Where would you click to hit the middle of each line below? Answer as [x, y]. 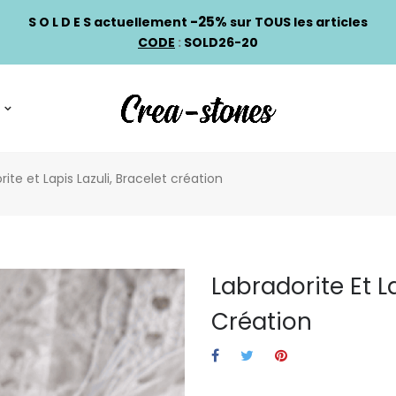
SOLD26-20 [221, 42]
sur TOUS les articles [297, 22]
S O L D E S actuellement [108, 22]
